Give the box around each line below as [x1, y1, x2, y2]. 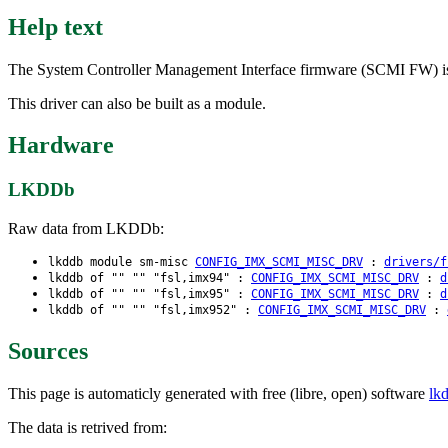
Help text [8, 13, 103, 40]
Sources [8, 337, 88, 364]
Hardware [8, 132, 114, 159]
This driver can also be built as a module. [8, 94, 266, 112]
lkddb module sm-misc [48, 255, 195, 270]
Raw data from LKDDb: [8, 220, 164, 238]
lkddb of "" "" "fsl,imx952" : [48, 303, 258, 318]
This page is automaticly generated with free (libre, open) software [8, 384, 429, 402]
